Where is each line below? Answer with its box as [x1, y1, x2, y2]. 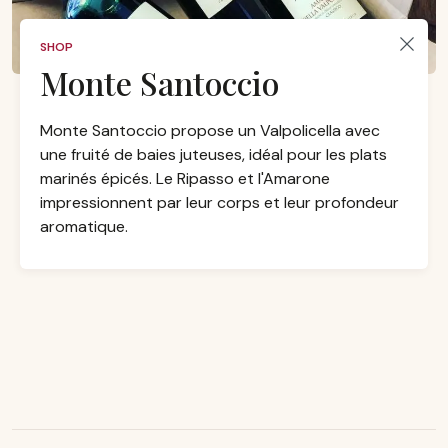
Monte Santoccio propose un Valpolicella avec [40, 120, 380, 141]
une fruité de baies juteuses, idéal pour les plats [40, 144, 387, 165]
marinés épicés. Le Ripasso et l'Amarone [40, 168, 330, 189]
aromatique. [40, 216, 128, 237]
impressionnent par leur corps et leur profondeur [40, 192, 399, 213]
